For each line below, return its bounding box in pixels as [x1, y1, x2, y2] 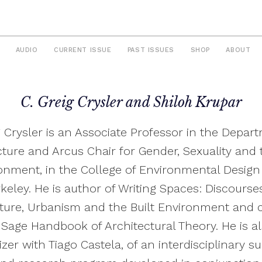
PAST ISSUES [127, 46, 174, 54]
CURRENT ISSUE [54, 46, 112, 54]
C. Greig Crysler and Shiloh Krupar [20, 93, 242, 111]
